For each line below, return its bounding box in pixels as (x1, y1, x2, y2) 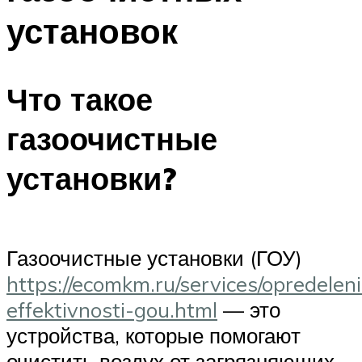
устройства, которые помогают (6, 322, 301, 348)
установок (6, 9, 178, 52)
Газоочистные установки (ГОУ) (6, 244, 302, 271)
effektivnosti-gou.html (6, 296, 217, 322)
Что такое (6, 79, 153, 120)
